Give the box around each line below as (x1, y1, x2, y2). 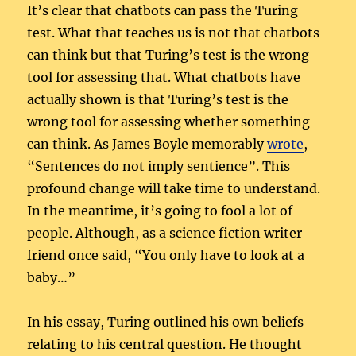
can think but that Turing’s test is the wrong (27, 47, 310, 64)
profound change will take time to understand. (27, 180, 321, 197)
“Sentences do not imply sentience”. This (27, 158, 291, 175)
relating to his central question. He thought (27, 336, 303, 353)
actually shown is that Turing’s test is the (27, 91, 289, 108)
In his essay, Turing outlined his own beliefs (27, 314, 304, 331)
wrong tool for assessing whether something (27, 114, 311, 130)
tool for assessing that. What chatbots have (27, 69, 301, 86)
